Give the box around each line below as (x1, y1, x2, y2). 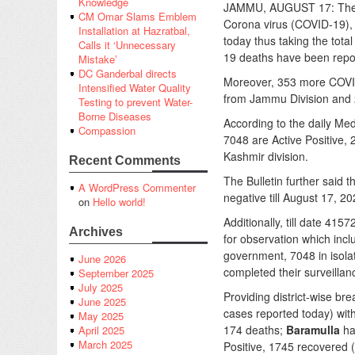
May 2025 (78, 308, 124, 324)
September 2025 (78, 265, 154, 281)
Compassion (78, 123, 136, 139)
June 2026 (78, 251, 126, 267)
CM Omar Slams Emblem (78, 9, 197, 25)
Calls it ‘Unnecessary (78, 37, 176, 53)
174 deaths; (223, 322, 286, 338)
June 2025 (78, 294, 126, 310)
